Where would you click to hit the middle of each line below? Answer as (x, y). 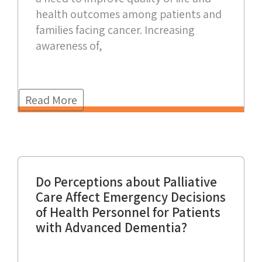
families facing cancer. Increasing (115, 30)
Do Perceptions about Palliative (126, 182)
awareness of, (69, 46)
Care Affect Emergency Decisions (131, 197)
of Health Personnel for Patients (128, 213)
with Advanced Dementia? (111, 228)
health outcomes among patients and (129, 14)
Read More (51, 100)
